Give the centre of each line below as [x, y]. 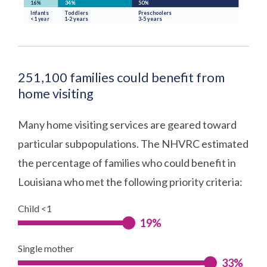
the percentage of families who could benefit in [127, 162]
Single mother [46, 248]
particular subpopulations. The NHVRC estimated [133, 143]
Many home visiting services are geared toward [128, 124]
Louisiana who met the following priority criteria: [131, 181]
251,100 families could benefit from [122, 77]
